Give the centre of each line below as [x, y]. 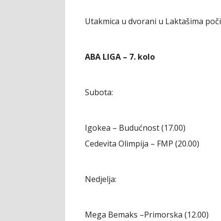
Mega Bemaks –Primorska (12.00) [147, 215]
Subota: [99, 92]
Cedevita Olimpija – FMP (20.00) [142, 144]
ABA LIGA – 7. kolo [120, 57]
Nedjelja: [101, 179]
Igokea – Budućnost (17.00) [135, 128]
